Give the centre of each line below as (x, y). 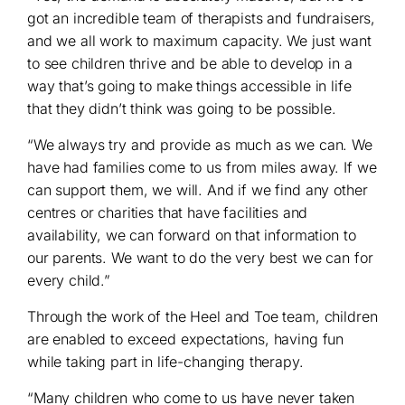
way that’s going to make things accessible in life (189, 85)
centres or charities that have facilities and (168, 212)
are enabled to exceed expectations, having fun (186, 339)
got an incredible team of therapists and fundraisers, (202, 18)
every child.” (69, 280)
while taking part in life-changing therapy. (165, 361)
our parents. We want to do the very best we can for (200, 257)
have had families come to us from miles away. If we (202, 167)
